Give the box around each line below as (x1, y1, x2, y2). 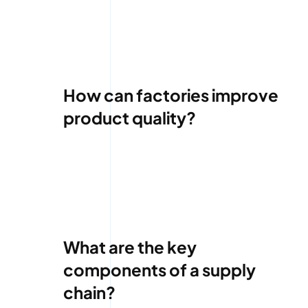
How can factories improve (63, 85, 278, 106)
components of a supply (63, 259, 256, 280)
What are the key (63, 236, 197, 258)
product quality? (63, 107, 196, 129)
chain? (63, 282, 115, 303)
